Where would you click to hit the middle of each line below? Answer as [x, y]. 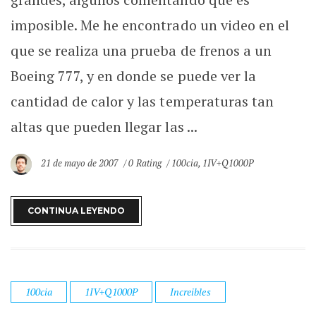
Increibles [190, 292]
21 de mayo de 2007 [81, 163]
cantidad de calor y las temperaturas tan [142, 101]
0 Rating [145, 163]
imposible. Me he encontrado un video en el [150, 25]
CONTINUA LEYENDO [76, 211]
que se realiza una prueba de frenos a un [141, 50]
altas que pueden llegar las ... [104, 127]
